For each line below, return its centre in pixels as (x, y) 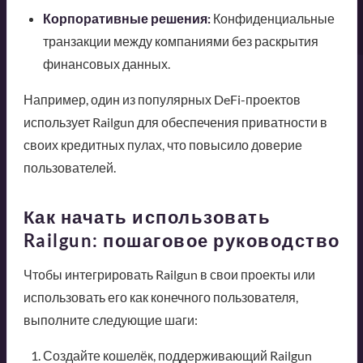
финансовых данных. (106, 63)
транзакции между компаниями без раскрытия (180, 41)
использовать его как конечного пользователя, (160, 297)
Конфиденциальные (272, 18)
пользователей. (69, 167)
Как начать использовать (147, 216)
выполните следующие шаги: (110, 319)
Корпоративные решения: (126, 18)
